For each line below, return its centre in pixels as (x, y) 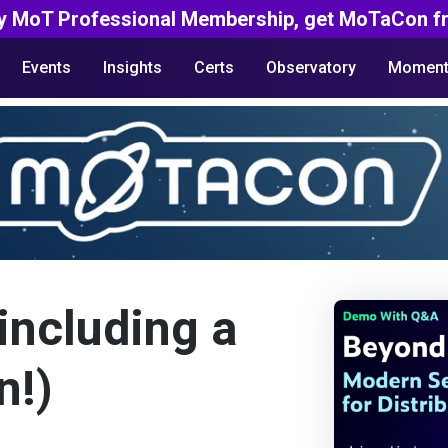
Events (46, 67)
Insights (132, 67)
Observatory (310, 67)
